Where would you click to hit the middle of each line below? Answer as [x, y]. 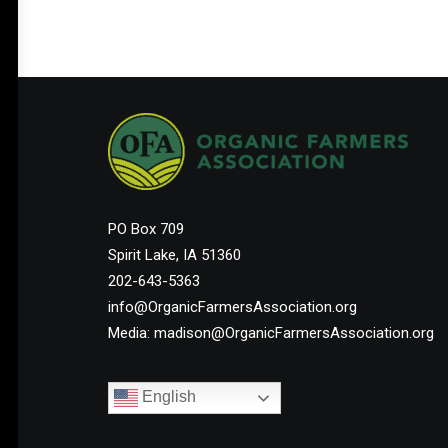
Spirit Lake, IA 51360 [174, 255]
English [167, 397]
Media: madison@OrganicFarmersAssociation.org [271, 333]
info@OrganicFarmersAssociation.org [232, 307]
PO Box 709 [146, 229]
